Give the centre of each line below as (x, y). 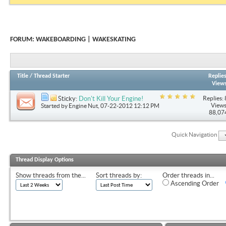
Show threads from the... (51, 176)
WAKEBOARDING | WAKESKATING (86, 40)
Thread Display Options (45, 160)
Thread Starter (52, 76)
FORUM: (23, 40)
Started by (55, 105)
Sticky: (68, 98)
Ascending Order (194, 184)
